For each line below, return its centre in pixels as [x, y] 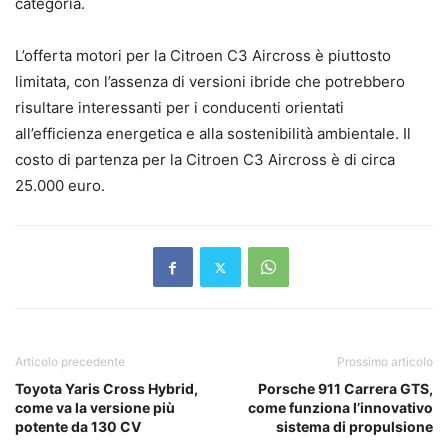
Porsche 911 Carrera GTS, [345, 389]
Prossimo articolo [385, 362]
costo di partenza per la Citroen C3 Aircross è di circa [205, 160]
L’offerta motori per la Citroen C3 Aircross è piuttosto [203, 56]
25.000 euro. [60, 186]
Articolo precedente [70, 362]
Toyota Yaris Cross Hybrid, [106, 389]
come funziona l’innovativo [340, 408]
